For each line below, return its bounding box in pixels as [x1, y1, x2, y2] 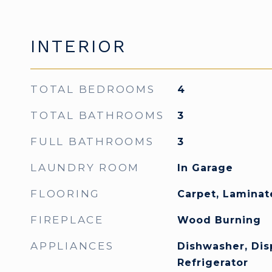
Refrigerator [177, 257, 248, 268]
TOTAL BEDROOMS [30, 83, 155, 95]
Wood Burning [177, 214, 261, 226]
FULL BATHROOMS [30, 135, 154, 148]
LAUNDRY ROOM [30, 161, 140, 174]
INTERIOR [30, 36, 126, 56]
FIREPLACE [30, 214, 104, 226]
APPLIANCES [30, 240, 114, 252]
